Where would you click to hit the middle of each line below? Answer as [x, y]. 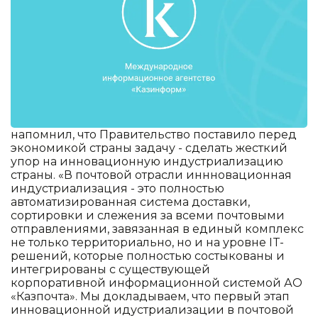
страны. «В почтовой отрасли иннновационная [151, 175]
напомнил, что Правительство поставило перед [154, 134]
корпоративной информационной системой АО [157, 283]
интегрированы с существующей [110, 269]
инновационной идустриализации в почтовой [152, 309]
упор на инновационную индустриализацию [147, 161]
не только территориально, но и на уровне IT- [147, 242]
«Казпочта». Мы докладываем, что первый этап [150, 296]
